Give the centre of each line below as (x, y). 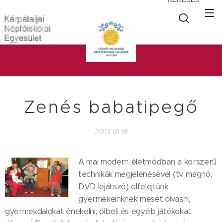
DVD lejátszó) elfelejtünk (123, 187)
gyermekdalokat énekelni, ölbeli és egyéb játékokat (98, 211)
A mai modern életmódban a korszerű (147, 162)
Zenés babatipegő (111, 107)
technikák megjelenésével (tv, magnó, (145, 174)
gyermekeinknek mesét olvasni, (134, 199)
